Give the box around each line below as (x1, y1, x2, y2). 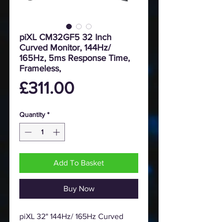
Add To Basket (54, 158, 104, 167)
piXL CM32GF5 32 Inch (19, 32, 111, 42)
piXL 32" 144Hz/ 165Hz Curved (19, 212, 123, 221)
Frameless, (19, 63, 61, 73)
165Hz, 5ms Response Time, (19, 53, 130, 63)
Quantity (19, 110, 45, 118)
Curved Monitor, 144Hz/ (19, 42, 111, 53)
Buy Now (63, 184, 95, 193)
